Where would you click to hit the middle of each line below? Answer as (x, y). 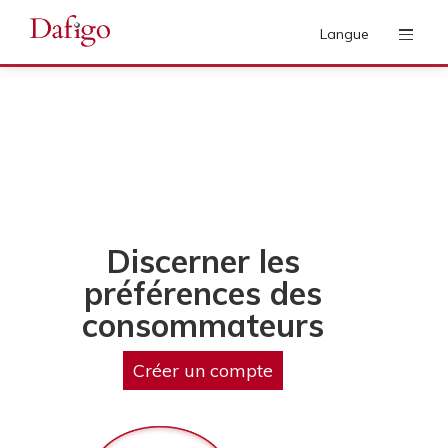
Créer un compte (203, 370)
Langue (344, 34)
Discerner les (203, 261)
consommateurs (203, 325)
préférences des (203, 293)
